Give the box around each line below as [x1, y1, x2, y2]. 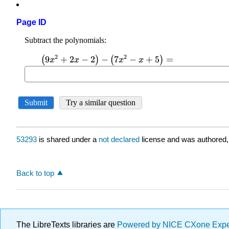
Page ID [16, 18, 47, 27]
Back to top [16, 168, 54, 177]
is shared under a [37, 135, 99, 144]
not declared [99, 135, 142, 144]
